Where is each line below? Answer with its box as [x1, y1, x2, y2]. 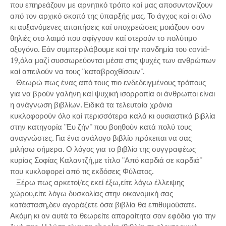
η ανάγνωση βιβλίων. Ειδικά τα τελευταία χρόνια [10, 99, 173, 109]
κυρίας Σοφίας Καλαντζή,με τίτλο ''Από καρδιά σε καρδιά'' [10, 155, 202, 165]
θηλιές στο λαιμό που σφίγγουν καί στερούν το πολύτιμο [10, 33, 197, 43]
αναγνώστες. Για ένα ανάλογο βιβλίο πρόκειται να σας [10, 133, 192, 143]
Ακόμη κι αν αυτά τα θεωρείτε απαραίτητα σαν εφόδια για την [10, 210, 216, 220]
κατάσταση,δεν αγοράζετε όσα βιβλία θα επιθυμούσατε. [10, 199, 196, 209]
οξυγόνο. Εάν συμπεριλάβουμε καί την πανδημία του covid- [10, 44, 210, 54]
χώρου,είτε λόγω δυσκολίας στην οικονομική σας [10, 188, 173, 198]
